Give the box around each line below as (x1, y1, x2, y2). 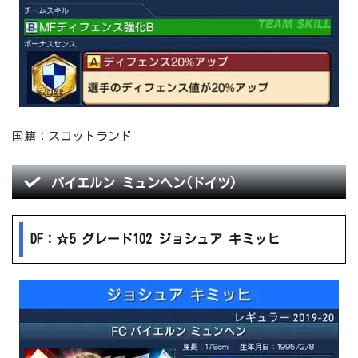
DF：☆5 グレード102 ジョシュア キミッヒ (30, 233, 280, 246)
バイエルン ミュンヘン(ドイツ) (51, 177, 237, 190)
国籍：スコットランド (12, 130, 132, 143)
